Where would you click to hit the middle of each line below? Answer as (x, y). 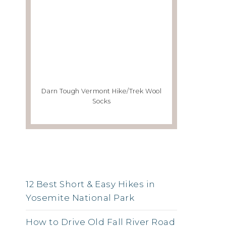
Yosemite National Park (80, 198)
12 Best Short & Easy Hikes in (91, 184)
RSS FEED (101, 165)
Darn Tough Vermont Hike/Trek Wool (101, 91)
